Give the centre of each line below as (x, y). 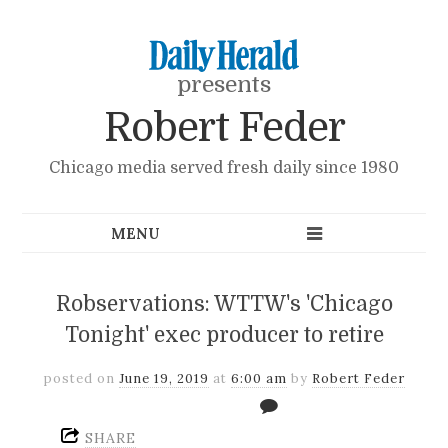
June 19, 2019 (163, 378)
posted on (81, 378)
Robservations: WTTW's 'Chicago (224, 303)
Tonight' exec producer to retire (224, 334)
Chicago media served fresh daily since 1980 (224, 167)
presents (224, 84)
